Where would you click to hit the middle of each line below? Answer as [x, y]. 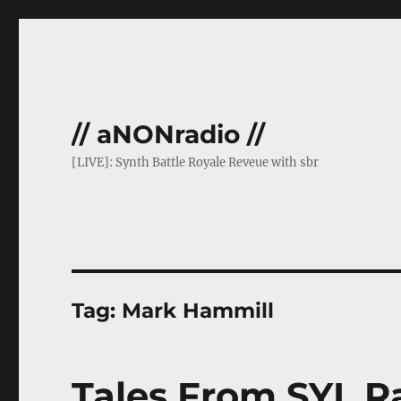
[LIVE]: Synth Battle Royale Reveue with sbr [196, 162]
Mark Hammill [198, 311]
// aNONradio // [169, 134]
